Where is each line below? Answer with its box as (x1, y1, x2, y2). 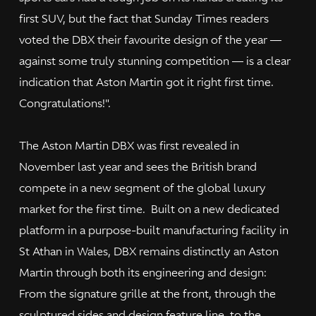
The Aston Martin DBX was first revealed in (19, 138, 240, 154)
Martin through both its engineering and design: (19, 265, 267, 281)
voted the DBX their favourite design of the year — (19, 32, 282, 48)
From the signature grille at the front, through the (19, 286, 276, 302)
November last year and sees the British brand (19, 159, 257, 175)
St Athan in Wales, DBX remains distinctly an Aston (19, 243, 279, 260)
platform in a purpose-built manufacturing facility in (19, 222, 289, 238)
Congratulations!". (19, 95, 111, 111)
